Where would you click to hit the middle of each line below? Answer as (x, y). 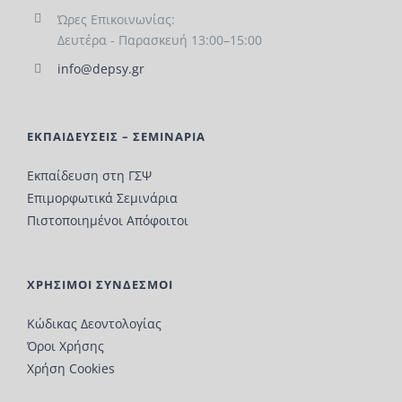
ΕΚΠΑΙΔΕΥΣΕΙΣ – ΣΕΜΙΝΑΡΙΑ (116, 137)
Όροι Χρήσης (66, 346)
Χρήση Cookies (71, 369)
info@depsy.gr (100, 69)
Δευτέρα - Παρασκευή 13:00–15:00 (159, 39)
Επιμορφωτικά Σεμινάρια (102, 198)
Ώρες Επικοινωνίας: (116, 19)
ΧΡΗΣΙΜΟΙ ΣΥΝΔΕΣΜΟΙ (100, 285)
